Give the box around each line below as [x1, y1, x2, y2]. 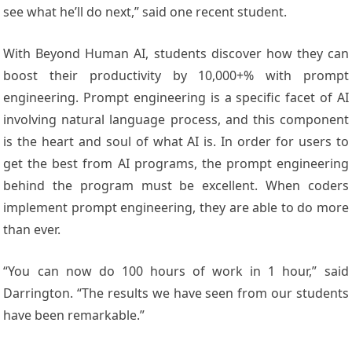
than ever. [3, 221, 61, 239]
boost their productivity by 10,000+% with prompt [3, 67, 349, 85]
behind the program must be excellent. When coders [3, 177, 349, 195]
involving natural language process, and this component [3, 111, 349, 129]
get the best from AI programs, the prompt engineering [3, 155, 349, 173]
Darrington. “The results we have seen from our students [3, 284, 349, 302]
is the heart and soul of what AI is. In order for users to [3, 133, 349, 151]
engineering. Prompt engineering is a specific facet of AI [3, 89, 349, 107]
